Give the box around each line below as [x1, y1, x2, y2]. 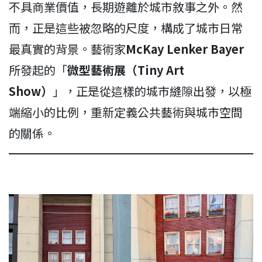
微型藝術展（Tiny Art [67, 61, 184, 78]
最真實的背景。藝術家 [9, 40, 126, 57]
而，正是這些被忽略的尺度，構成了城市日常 [9, 19, 243, 36]
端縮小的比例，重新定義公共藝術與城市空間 [9, 104, 243, 120]
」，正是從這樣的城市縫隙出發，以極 [53, 82, 251, 99]
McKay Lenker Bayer [126, 40, 244, 57]
